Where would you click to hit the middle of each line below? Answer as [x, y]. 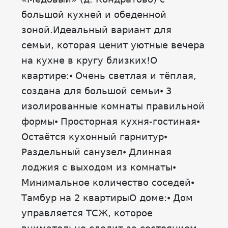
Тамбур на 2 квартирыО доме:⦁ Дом [107, 198]
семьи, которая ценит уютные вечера [113, 45]
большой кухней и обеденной [94, 15]
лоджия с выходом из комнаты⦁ [98, 167]
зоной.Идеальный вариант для [96, 30]
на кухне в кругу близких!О [89, 60]
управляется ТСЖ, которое [87, 213]
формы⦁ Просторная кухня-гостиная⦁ [110, 121]
